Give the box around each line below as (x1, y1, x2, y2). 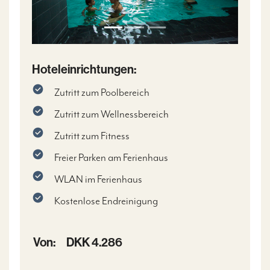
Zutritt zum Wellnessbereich (54, 107, 169, 121)
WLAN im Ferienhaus (54, 172, 143, 186)
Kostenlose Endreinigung (54, 194, 159, 207)
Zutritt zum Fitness (54, 129, 130, 142)
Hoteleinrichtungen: (32, 62, 136, 77)
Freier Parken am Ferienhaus (54, 151, 169, 164)
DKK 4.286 (66, 235, 122, 250)
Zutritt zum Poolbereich (54, 86, 150, 99)
